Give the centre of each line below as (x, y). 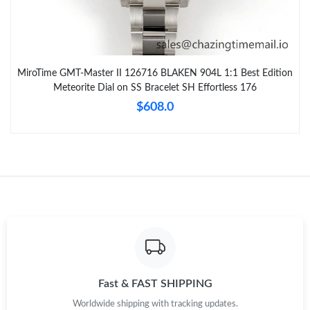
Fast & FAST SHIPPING (155, 283)
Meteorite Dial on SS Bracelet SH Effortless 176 (155, 88)
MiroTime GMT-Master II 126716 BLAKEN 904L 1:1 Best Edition (155, 73)
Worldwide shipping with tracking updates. (155, 303)
